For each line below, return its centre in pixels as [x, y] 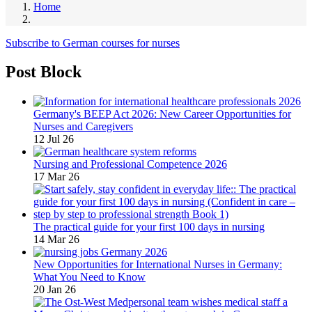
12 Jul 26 [54, 139]
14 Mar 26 [56, 240]
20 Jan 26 [55, 290]
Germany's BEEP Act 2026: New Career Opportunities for [162, 114]
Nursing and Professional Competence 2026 [130, 164]
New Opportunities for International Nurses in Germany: [158, 265]
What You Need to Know [89, 277]
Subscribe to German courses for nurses [93, 42]
